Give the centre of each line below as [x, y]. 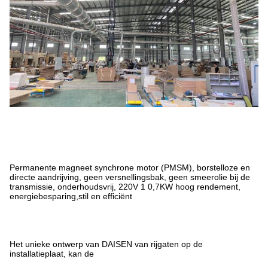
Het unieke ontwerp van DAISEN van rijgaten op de [106, 244]
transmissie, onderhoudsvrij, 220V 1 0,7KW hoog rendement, [125, 186]
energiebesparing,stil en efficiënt [71, 196]
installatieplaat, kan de [52, 253]
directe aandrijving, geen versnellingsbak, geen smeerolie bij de [130, 177]
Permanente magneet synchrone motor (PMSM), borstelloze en [130, 167]
